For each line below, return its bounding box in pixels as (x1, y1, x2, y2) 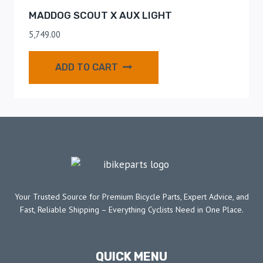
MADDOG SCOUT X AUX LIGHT (28, 9, 172, 21)
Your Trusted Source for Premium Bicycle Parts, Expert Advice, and (14, 191, 249, 203)
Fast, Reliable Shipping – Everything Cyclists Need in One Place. (19, 204, 244, 215)
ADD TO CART (55, 61, 118, 73)
